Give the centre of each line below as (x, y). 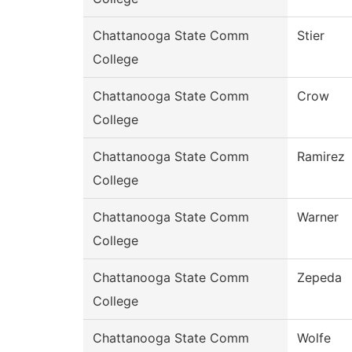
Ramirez (321, 157)
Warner (318, 217)
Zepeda (319, 278)
